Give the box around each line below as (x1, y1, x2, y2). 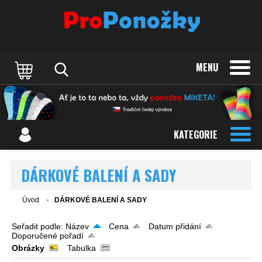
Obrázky (12, 243, 44, 253)
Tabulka (67, 243, 96, 253)
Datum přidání (149, 222, 201, 232)
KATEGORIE (174, 127, 218, 142)
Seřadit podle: (12, 222, 65, 232)
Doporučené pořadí (12, 231, 84, 241)
